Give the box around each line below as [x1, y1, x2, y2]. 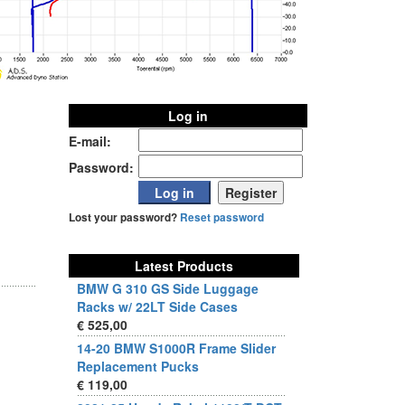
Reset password [180, 210, 264, 225]
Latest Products [135, 257, 233, 275]
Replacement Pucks [77, 357, 199, 375]
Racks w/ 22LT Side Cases [77, 297, 238, 316]
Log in [168, 107, 208, 125]
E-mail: [69, 132, 111, 150]
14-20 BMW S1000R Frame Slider [77, 339, 276, 357]
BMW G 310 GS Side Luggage [77, 279, 259, 297]
